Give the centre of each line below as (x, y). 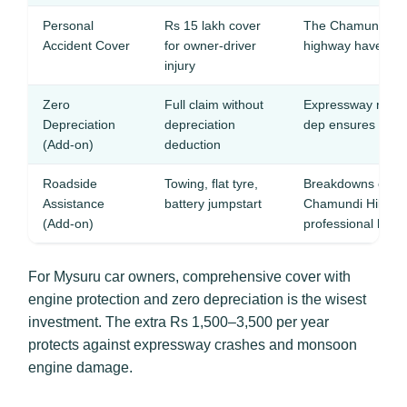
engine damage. (80, 367)
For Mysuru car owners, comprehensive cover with (189, 277)
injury (180, 65)
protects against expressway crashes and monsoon (193, 345)
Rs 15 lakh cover (213, 25)
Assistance (74, 203)
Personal (68, 25)
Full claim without (214, 104)
